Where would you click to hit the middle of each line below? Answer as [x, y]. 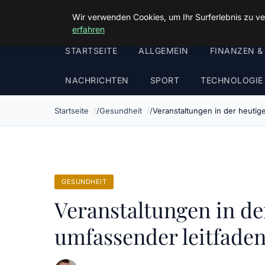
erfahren [88, 29]
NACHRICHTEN [97, 80]
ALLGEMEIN [164, 51]
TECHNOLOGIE [232, 80]
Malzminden [92, 18]
